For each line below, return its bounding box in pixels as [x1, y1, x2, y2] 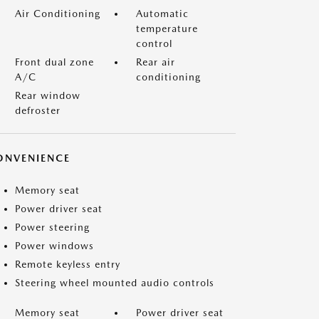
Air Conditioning [15, 8, 100, 19]
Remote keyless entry [15, 258, 120, 270]
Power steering [15, 221, 90, 233]
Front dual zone [15, 56, 94, 68]
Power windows [15, 240, 94, 251]
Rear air [136, 56, 175, 68]
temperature [136, 23, 198, 34]
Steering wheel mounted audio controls [15, 277, 214, 288]
